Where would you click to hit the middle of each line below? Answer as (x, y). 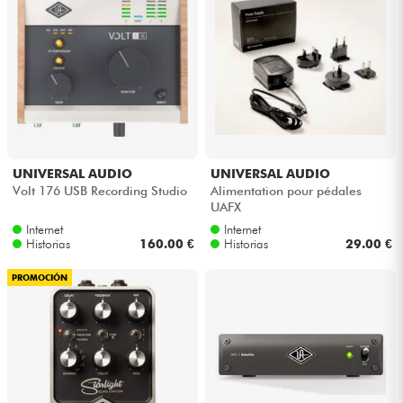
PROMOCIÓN (40, 278)
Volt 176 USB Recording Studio (99, 190)
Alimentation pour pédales (286, 190)
